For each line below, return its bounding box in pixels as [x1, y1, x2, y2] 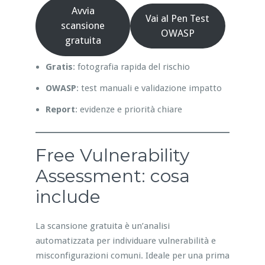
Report [45, 104, 75, 115]
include [35, 185, 101, 208]
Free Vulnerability [35, 144, 189, 166]
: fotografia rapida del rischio [72, 61, 190, 72]
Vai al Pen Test [146, 12, 210, 24]
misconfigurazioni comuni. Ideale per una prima [35, 250, 230, 261]
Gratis [45, 61, 73, 72]
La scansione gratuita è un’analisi [35, 220, 170, 231]
